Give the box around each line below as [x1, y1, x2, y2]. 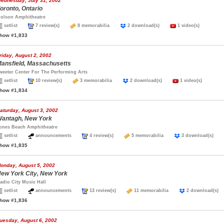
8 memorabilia [76, 23, 120, 28]
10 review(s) [34, 78, 72, 83]
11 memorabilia [132, 188, 179, 193]
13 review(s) [88, 188, 126, 193]
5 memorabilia [130, 133, 174, 138]
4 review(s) [88, 133, 124, 138]
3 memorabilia [78, 78, 122, 83]
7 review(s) [34, 23, 70, 28]
